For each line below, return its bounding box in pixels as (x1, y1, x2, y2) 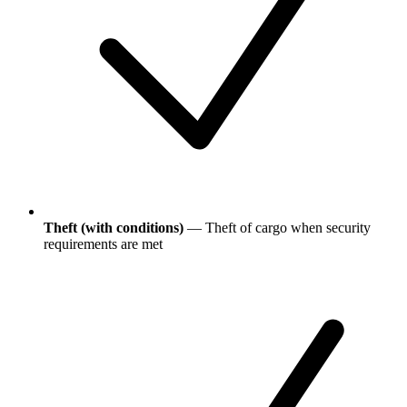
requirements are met (44, 236, 163, 253)
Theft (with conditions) (44, 220, 184, 236)
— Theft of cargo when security (187, 220, 371, 236)
